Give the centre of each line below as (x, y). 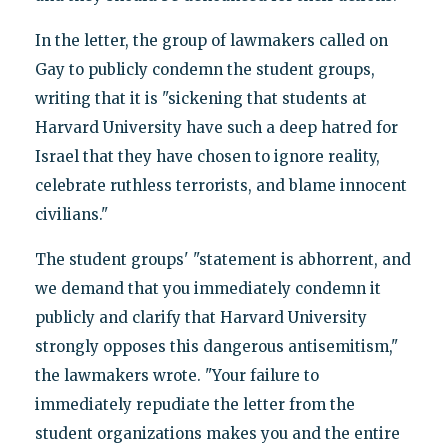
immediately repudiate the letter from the (194, 404)
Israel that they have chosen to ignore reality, (207, 156)
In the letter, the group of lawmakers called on (211, 40)
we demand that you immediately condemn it (207, 288)
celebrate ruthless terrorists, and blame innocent (220, 185)
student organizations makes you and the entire (217, 433)
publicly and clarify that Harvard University (200, 317)
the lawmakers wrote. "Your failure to (176, 375)
